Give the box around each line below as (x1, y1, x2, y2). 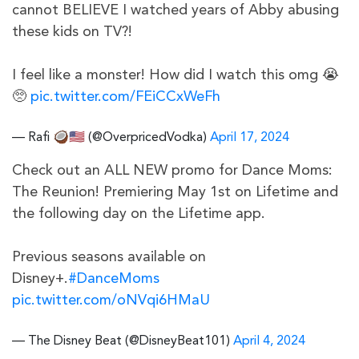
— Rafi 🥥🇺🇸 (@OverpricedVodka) (12, 131, 210, 145)
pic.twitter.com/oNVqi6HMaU (12, 293, 210, 309)
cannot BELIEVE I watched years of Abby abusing (12, 3, 339, 18)
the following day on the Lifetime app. (12, 207, 265, 222)
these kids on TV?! (12, 25, 132, 40)
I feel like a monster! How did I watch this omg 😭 (12, 68, 339, 83)
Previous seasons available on (12, 250, 206, 265)
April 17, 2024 (210, 131, 289, 145)
